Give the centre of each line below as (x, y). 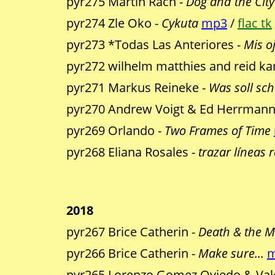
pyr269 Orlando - (115, 131)
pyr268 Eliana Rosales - (132, 152)
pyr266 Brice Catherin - (132, 254)
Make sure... (231, 254)
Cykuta (180, 23)
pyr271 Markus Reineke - (137, 88)
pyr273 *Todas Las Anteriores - (155, 45)
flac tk (255, 23)
